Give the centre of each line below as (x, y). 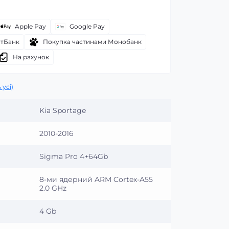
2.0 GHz (53, 188)
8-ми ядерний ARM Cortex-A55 (96, 179)
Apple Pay (30, 26)
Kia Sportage (63, 110)
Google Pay (87, 26)
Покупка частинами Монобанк (92, 42)
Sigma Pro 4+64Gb (74, 156)
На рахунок (31, 57)
